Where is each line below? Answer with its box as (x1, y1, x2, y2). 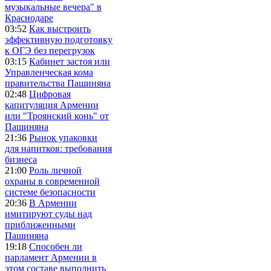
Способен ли (29, 241, 82, 252)
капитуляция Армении (5, 99, 99, 110)
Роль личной (29, 165, 82, 175)
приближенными (5, 219, 76, 230)
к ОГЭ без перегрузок (5, 45, 95, 56)
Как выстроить (29, 23, 91, 34)
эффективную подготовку (5, 34, 113, 45)
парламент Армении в (5, 252, 97, 263)
